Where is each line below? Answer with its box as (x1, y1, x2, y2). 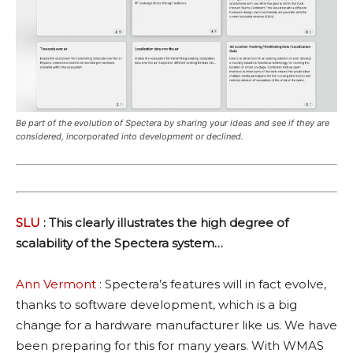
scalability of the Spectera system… (16, 235, 223, 251)
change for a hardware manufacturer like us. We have (16, 317, 337, 333)
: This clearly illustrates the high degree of (40, 214, 288, 230)
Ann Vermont (16, 276, 96, 292)
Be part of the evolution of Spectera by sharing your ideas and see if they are (16, 117, 329, 129)
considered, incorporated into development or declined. (16, 131, 243, 143)
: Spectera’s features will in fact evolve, (96, 276, 326, 292)
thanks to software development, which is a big (16, 296, 297, 312)
